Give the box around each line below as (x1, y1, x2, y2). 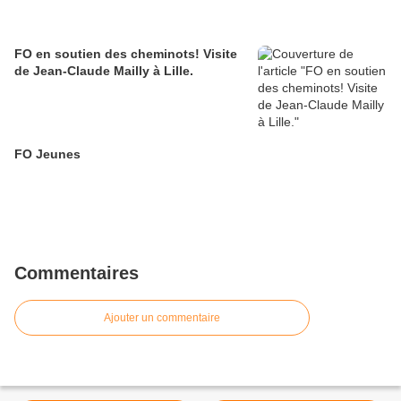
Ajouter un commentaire (104, 311, 220, 324)
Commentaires (14, 263, 139, 283)
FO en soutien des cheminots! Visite (14, 47, 237, 61)
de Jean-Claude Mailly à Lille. (14, 64, 193, 78)
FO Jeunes (14, 147, 81, 161)
